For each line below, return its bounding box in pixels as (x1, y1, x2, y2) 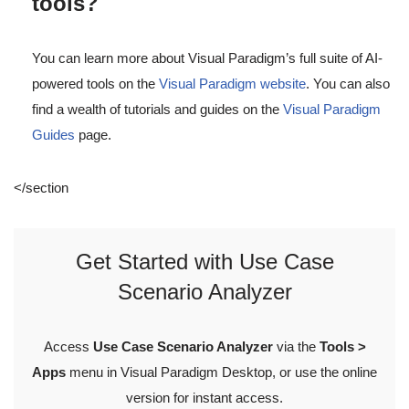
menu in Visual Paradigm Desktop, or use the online (66, 364, 377, 381)
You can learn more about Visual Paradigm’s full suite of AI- (32, 50, 383, 67)
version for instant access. (126, 390, 283, 406)
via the (272, 339, 320, 355)
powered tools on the (32, 76, 159, 92)
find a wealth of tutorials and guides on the (32, 101, 283, 118)
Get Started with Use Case (75, 249, 334, 275)
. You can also (306, 76, 390, 92)
